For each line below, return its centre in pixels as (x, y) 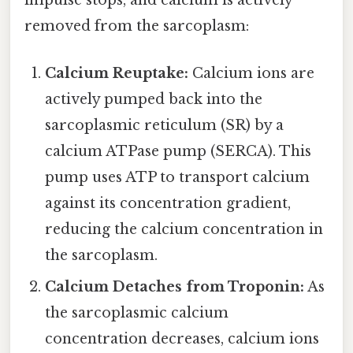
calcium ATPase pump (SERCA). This (178, 151)
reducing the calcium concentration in (184, 229)
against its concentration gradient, (168, 203)
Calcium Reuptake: (117, 73)
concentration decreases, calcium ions (182, 338)
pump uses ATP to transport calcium (178, 177)
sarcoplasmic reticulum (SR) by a (165, 125)
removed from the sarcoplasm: (137, 26)
